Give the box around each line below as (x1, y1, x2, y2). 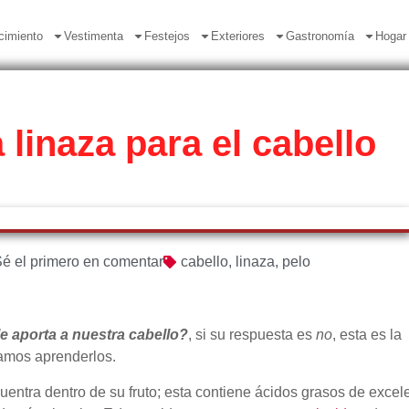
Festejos (143, 29, 190, 43)
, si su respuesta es (188, 327, 316, 342)
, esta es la (332, 327, 402, 342)
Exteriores (210, 29, 265, 43)
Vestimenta (63, 29, 123, 43)
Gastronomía (285, 29, 354, 43)
